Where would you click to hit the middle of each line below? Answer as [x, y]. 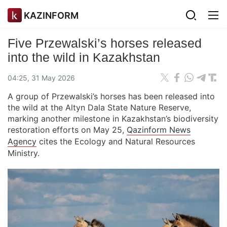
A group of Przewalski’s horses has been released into [111, 96]
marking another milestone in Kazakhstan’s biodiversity [113, 119]
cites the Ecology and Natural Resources [116, 141]
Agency [22, 141]
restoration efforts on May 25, [67, 130]
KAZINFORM [51, 15]
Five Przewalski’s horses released [105, 43]
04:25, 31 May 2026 [41, 78]
